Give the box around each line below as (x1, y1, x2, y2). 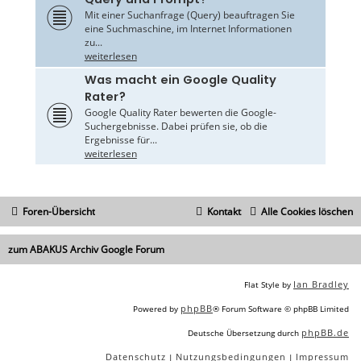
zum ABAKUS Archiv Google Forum (8, 243, 164, 257)
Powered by (133, 303, 180, 315)
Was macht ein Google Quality (84, 72, 276, 89)
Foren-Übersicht (23, 205, 95, 219)
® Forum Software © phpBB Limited (213, 303, 349, 315)
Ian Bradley (293, 278, 349, 291)
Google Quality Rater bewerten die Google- (84, 106, 276, 120)
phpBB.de (301, 326, 349, 339)
